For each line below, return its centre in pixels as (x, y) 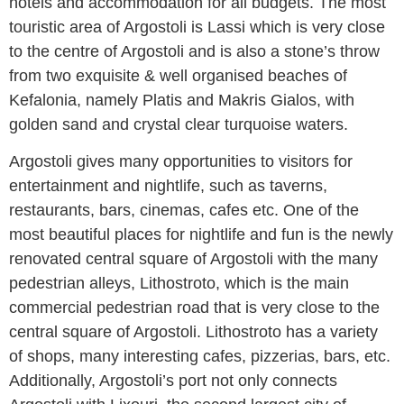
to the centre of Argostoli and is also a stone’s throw (194, 52)
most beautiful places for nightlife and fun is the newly (201, 235)
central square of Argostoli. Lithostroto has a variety (193, 332)
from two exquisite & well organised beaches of (178, 76)
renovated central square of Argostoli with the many (193, 259)
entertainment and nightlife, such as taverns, (168, 186)
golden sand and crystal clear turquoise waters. (179, 125)
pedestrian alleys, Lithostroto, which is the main (179, 284)
